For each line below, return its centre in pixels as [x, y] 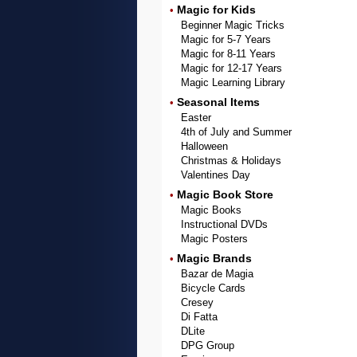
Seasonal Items [218, 102]
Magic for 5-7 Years [226, 39]
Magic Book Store [225, 194]
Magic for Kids [216, 10]
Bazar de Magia [217, 274]
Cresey [197, 302]
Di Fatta [199, 317]
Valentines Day [216, 175]
